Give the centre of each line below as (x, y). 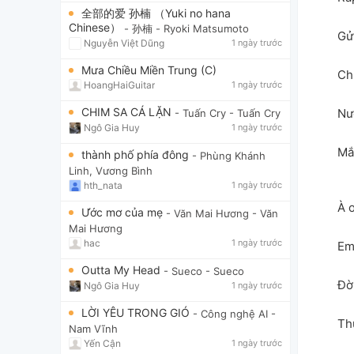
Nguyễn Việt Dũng (124, 43)
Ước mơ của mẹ (124, 212)
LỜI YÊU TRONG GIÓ (137, 312)
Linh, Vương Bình (111, 171)
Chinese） (96, 28)
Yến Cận (102, 343)
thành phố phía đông (137, 154)
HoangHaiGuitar (119, 85)
